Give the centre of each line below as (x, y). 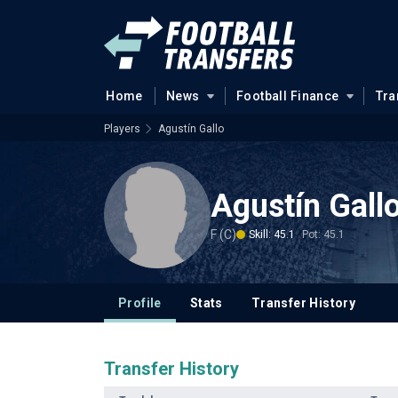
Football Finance (287, 96)
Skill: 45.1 (272, 234)
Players (122, 129)
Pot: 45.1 (323, 234)
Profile (140, 303)
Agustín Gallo (191, 129)
